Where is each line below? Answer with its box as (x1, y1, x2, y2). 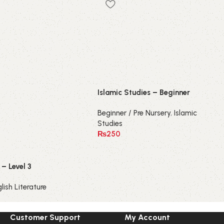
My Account (124, 212, 170, 222)
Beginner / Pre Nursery (97, 108, 171, 118)
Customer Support (10, 212, 80, 222)
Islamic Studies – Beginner (97, 88, 190, 97)
